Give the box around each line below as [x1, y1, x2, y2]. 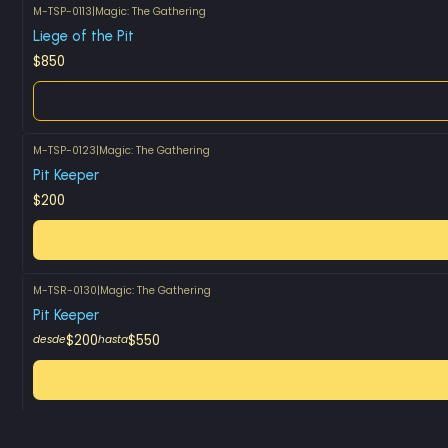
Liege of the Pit [32, 26, 134, 45]
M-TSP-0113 [32, 3, 92, 19]
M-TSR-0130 [32, 283, 97, 298]
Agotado [51, 17, 112, 38]
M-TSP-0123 [32, 143, 96, 159]
